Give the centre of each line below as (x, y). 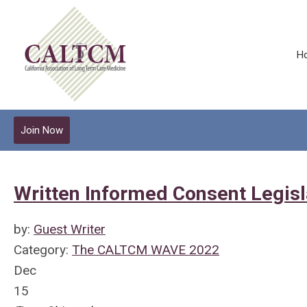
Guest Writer (70, 229)
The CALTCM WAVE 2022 (146, 250)
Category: (43, 250)
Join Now (42, 130)
